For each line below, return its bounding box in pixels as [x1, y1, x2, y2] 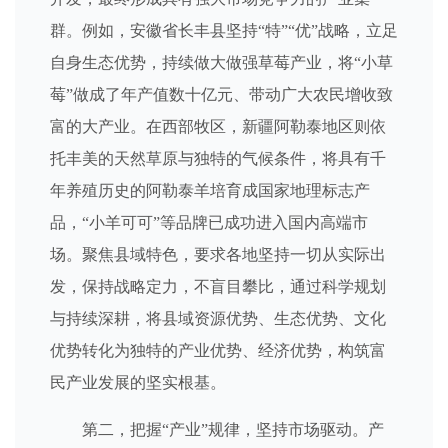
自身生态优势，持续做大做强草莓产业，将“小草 [50, 54, 393, 71]
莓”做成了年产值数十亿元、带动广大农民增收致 [50, 86, 393, 103]
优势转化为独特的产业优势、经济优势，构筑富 [50, 342, 386, 359]
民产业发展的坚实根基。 [50, 374, 226, 391]
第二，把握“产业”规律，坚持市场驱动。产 [82, 421, 384, 438]
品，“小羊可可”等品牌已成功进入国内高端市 [50, 214, 368, 231]
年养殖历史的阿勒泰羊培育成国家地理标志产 [50, 182, 370, 199]
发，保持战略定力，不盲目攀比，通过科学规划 [50, 278, 386, 295]
